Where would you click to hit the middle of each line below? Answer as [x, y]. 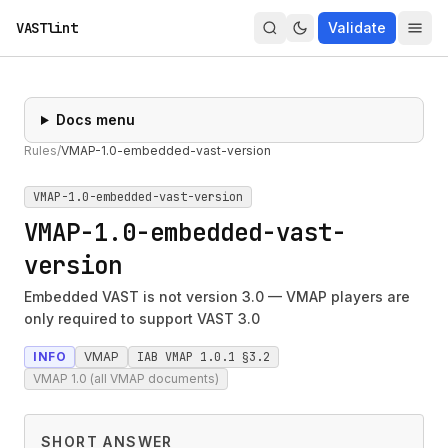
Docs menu [95, 119]
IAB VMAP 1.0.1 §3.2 [204, 357]
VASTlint [47, 28]
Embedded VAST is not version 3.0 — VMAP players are [217, 296]
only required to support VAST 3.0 [142, 318]
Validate [357, 27]
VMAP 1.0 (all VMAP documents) [126, 378]
